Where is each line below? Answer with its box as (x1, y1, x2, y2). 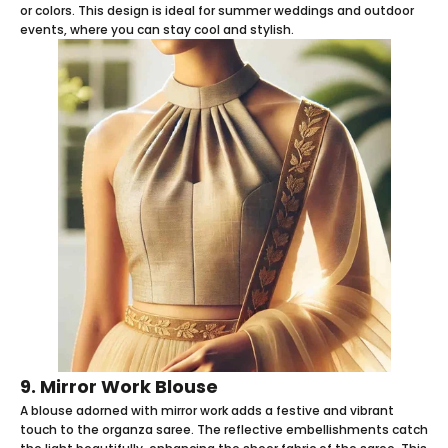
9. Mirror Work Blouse (20, 373, 218, 399)
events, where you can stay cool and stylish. (20, 20, 294, 38)
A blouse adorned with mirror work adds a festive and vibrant (20, 401, 394, 419)
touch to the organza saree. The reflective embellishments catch (20, 420, 428, 438)
